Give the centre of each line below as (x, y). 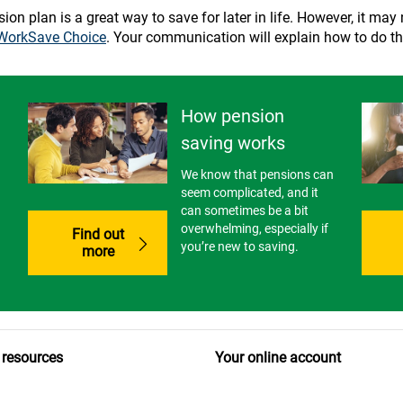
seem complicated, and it (250, 193)
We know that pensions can (258, 175)
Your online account (278, 357)
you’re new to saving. (240, 247)
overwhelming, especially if (255, 229)
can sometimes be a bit (245, 211)
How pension (233, 116)
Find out (98, 234)
